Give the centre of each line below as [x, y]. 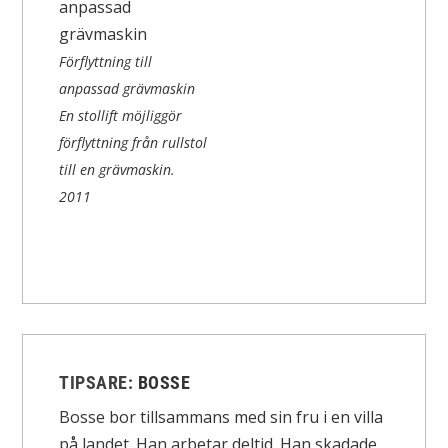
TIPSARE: [98, 383]
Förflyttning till [106, 62]
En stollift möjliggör [121, 116]
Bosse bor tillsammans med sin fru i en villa [221, 417]
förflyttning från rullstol [133, 143]
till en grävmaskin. [117, 170]
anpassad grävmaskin [127, 89]
